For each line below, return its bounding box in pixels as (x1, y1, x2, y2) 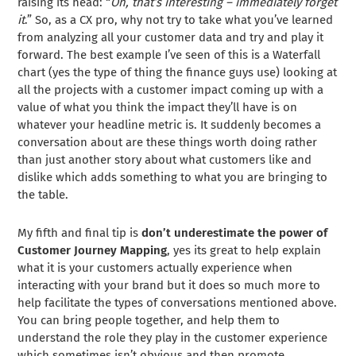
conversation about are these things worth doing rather (17, 134, 318, 149)
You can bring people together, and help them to (17, 312, 281, 327)
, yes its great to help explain (167, 242, 322, 257)
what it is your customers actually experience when (17, 260, 293, 275)
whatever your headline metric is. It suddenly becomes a (17, 117, 322, 132)
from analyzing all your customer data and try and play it (17, 29, 324, 44)
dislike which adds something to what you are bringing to (17, 169, 328, 184)
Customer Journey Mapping (17, 242, 168, 257)
